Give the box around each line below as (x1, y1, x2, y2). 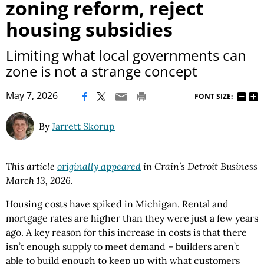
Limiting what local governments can (6, 45, 246, 65)
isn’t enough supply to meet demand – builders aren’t (6, 240, 239, 253)
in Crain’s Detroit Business (141, 160, 258, 173)
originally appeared (57, 160, 141, 173)
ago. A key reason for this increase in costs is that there (6, 226, 247, 239)
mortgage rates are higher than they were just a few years (6, 212, 258, 225)
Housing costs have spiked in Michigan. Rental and (6, 198, 229, 210)
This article (6, 160, 57, 173)
